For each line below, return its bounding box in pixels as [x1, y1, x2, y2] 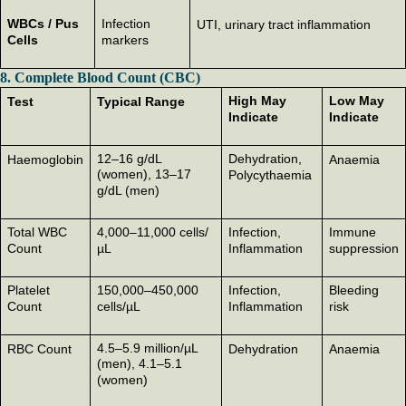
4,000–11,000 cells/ [96, 225, 208, 239]
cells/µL [96, 299, 140, 314]
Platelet [6, 283, 50, 297]
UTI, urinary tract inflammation [196, 17, 371, 32]
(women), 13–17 [96, 167, 191, 181]
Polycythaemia [227, 168, 312, 182]
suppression [328, 241, 399, 256]
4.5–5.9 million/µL [96, 341, 198, 355]
